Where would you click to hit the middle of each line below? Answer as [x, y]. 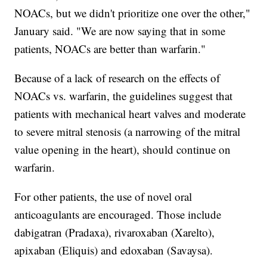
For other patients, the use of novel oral [103, 197]
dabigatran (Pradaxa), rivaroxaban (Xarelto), [115, 232]
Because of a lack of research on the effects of [117, 78]
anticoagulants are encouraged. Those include [118, 215]
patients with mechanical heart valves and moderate [130, 114]
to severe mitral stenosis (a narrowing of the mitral [128, 132]
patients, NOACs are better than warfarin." [110, 49]
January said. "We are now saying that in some [120, 31]
